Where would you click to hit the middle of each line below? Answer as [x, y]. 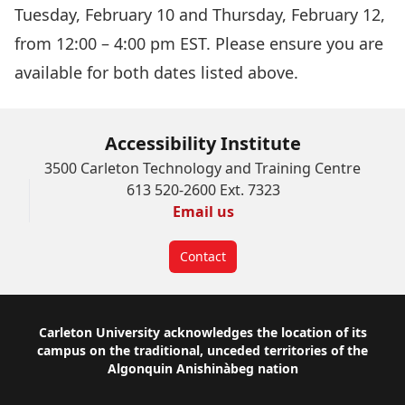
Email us [203, 212]
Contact [202, 256]
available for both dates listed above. [156, 72]
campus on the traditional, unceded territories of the [202, 350]
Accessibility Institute [202, 143]
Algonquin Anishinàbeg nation [202, 368]
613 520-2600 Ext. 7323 [203, 190]
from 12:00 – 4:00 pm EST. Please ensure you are [199, 43]
